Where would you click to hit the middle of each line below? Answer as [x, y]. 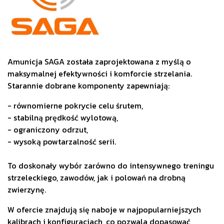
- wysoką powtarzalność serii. [62, 142]
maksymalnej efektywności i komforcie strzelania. [100, 74]
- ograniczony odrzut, [48, 130]
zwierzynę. [27, 190]
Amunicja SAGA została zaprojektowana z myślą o [99, 62]
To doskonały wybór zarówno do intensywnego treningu [111, 166]
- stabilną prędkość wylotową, [63, 118]
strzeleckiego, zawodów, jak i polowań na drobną [96, 178]
